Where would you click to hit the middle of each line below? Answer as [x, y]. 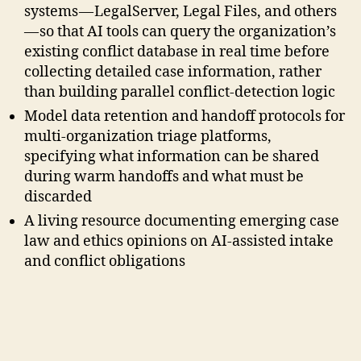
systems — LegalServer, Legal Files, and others [181, 11]
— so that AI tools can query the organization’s [180, 31]
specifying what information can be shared [172, 156]
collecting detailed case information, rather [173, 72]
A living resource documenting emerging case [182, 221]
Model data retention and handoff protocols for [185, 116]
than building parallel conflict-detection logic [180, 92]
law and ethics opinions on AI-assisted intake [179, 241]
